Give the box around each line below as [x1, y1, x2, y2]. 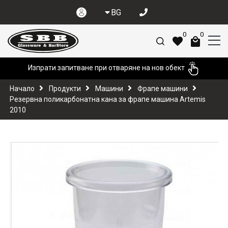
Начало [10, 84, 35, 93]
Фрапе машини [137, 84, 188, 93]
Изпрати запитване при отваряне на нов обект [28, 63, 186, 72]
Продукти [49, 84, 81, 93]
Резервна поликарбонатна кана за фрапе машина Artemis [10, 95, 206, 103]
